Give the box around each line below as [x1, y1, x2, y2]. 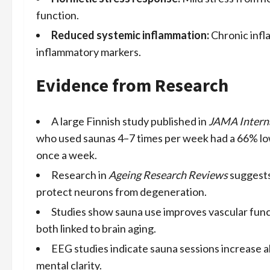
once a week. [36, 148, 97, 162]
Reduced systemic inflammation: [51, 28, 209, 42]
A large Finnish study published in [51, 115, 209, 128]
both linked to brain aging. [36, 222, 156, 236]
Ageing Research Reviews [108, 168, 228, 182]
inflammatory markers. [36, 45, 141, 59]
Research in [51, 168, 108, 182]
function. [36, 8, 79, 22]
